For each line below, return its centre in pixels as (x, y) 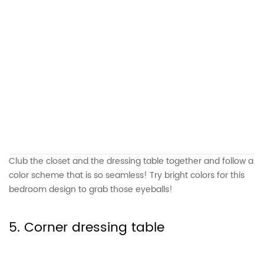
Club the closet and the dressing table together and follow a (131, 161)
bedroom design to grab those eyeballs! (91, 189)
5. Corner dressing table (87, 227)
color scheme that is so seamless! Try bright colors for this (127, 175)
